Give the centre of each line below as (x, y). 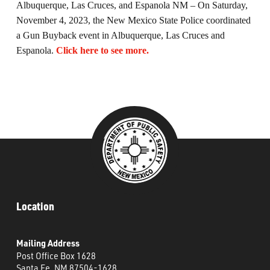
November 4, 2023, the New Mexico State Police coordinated (133, 20)
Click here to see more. (102, 51)
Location (35, 206)
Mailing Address (48, 243)
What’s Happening (51, 11)
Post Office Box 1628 (56, 255)
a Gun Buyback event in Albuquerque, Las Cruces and (120, 36)
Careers (28, 47)
